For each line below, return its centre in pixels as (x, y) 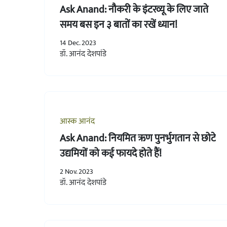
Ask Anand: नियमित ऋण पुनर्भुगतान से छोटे (138, 138)
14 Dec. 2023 (78, 43)
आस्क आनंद (77, 121)
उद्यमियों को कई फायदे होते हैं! (111, 153)
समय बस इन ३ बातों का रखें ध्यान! (119, 25)
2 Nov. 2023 (77, 171)
